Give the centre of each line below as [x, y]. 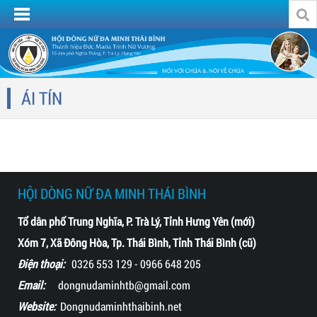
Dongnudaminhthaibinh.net [119, 306]
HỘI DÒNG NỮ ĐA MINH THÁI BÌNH [112, 193]
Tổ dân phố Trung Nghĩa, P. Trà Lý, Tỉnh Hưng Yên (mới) [136, 221]
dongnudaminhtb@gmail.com [118, 285]
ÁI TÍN [42, 98]
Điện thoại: [41, 264]
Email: [31, 285]
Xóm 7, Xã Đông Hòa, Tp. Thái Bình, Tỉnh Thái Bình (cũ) [137, 242]
